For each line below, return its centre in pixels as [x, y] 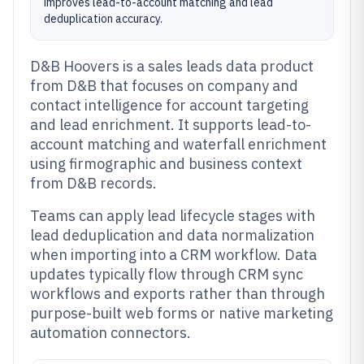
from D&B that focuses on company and [164, 86]
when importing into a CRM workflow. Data [173, 255]
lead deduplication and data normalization [172, 235]
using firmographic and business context [166, 164]
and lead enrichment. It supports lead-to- [171, 125]
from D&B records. [93, 183]
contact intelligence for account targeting [169, 105]
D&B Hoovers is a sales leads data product [172, 66]
